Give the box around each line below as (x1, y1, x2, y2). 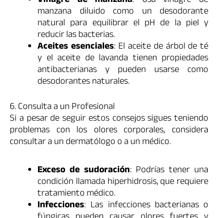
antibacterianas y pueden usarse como (37, 62, 208, 78)
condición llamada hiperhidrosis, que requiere (37, 174, 208, 190)
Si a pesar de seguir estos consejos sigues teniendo (10, 111, 208, 127)
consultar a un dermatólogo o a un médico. (10, 135, 171, 151)
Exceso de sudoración (37, 163, 130, 179)
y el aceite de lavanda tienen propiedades (37, 51, 208, 67)
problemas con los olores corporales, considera (10, 123, 208, 139)
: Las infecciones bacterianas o (84, 198, 208, 214)
